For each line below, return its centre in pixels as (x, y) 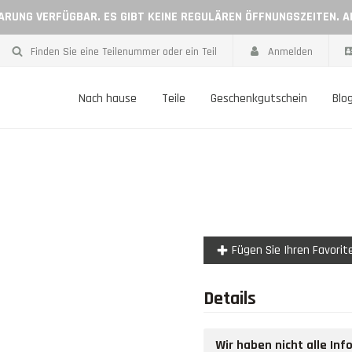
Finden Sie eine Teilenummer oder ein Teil (123, 52)
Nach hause (108, 99)
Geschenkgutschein (259, 99)
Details (230, 298)
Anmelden (290, 52)
